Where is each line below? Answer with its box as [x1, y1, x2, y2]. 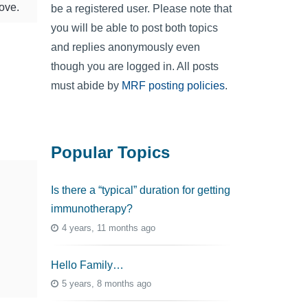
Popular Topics [51, 142, 170, 162]
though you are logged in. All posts [51, 60, 219, 73]
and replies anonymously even [51, 41, 200, 54]
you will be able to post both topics [51, 22, 218, 34]
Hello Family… [51, 258, 124, 271]
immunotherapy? [51, 203, 133, 215]
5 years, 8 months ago [62, 278, 151, 289]
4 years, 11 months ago [62, 222, 155, 233]
